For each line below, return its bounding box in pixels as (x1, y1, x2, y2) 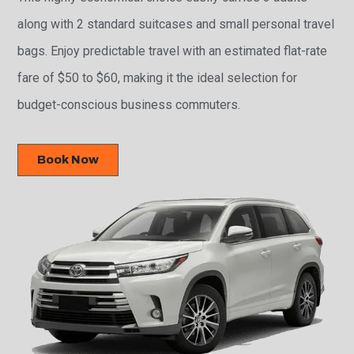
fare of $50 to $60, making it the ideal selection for (17, 70, 298, 86)
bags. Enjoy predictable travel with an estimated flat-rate (17, 43, 328, 59)
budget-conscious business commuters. (17, 97, 241, 113)
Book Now (37, 153, 100, 167)
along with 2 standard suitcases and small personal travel (17, 17, 335, 32)
